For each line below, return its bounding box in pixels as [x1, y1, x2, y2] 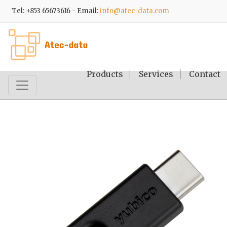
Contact [189, 68, 220, 79]
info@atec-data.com [100, 7, 169, 15]
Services [139, 68, 173, 79]
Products [87, 68, 123, 79]
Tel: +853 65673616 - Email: [12, 7, 100, 15]
